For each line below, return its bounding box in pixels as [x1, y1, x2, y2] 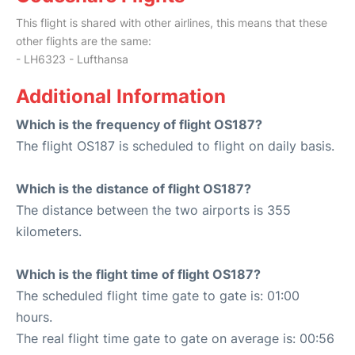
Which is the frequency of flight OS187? [16, 116, 262, 133]
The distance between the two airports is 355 [16, 202, 291, 219]
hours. [16, 309, 52, 326]
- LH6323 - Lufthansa [16, 52, 128, 67]
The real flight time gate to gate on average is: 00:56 [16, 330, 334, 347]
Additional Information [16, 85, 226, 109]
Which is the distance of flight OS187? [16, 181, 251, 197]
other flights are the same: [16, 34, 151, 48]
